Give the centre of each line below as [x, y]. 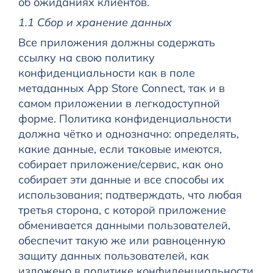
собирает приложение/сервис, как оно [120, 165]
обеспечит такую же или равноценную [122, 241]
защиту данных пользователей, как [113, 256]
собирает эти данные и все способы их [121, 180]
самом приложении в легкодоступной [119, 104]
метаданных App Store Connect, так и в [121, 88]
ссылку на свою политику [86, 58]
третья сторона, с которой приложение [122, 210]
